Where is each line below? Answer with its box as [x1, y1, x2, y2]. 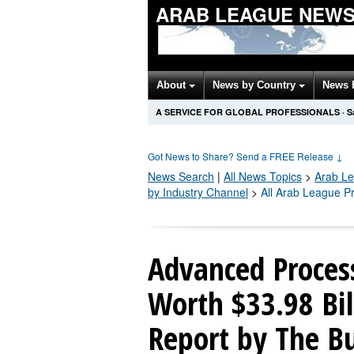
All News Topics [224, 168, 302, 184]
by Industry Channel [148, 184, 248, 200]
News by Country [213, 79, 299, 91]
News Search [148, 168, 214, 184]
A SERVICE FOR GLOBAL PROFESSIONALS [156, 106, 340, 118]
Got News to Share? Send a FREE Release [148, 149, 336, 163]
